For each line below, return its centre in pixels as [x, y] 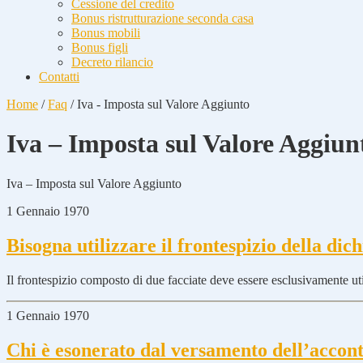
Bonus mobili [106, 33]
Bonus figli [100, 47]
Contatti [59, 77]
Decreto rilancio [112, 62]
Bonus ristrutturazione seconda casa [162, 18]
